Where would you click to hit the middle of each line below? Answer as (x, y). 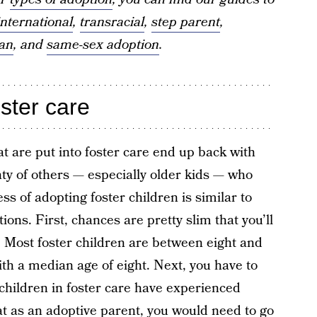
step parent (185, 22)
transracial (112, 22)
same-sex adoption (103, 45)
